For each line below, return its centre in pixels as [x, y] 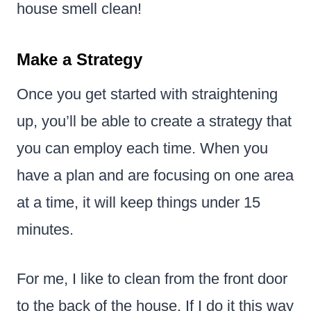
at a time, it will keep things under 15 [138, 202]
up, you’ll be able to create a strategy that [154, 121]
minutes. [45, 229]
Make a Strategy [79, 59]
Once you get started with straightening [147, 94]
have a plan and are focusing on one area [155, 175]
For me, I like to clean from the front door [152, 278]
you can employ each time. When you [142, 148]
